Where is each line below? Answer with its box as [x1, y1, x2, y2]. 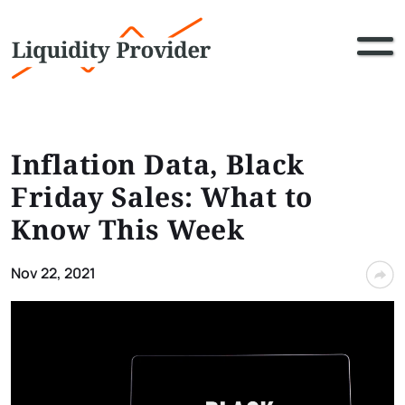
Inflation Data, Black [11, 146, 305, 183]
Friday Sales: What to [11, 178, 313, 215]
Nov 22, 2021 [11, 263, 96, 283]
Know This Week [11, 211, 244, 248]
